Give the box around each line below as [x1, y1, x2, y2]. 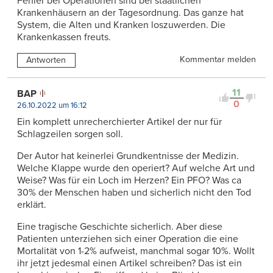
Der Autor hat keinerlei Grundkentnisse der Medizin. [17, 149, 239, 162]
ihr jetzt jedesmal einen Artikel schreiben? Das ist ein [17, 257, 242, 269]
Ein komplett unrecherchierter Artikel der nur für [17, 115, 222, 128]
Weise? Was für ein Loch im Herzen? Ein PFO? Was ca [17, 174, 241, 186]
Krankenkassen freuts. [17, 30, 111, 43]
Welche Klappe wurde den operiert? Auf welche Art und [17, 161, 255, 174]
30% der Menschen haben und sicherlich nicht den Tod [17, 186, 251, 199]
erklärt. [17, 198, 46, 211]
